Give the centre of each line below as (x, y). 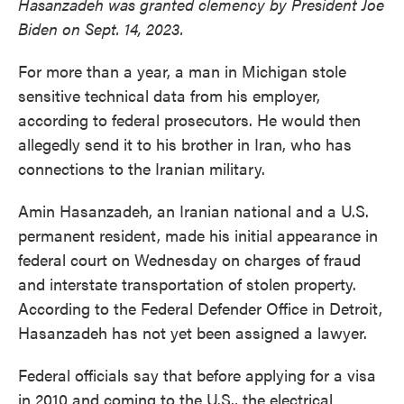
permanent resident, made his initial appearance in (198, 235)
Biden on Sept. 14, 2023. (101, 28)
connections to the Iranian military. (142, 168)
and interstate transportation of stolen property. (187, 284)
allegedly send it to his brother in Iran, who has (185, 144)
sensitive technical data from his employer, (169, 95)
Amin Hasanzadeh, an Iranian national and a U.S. (193, 211)
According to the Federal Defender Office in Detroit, (200, 308)
